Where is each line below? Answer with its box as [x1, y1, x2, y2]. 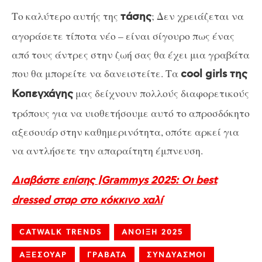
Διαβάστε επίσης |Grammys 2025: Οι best [12, 174, 217, 187]
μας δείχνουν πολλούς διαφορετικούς [73, 86, 249, 101]
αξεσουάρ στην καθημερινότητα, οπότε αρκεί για [12, 125, 239, 139]
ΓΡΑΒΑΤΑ [87, 250, 127, 260]
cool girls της [181, 68, 247, 81]
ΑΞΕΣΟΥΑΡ [19, 250, 67, 260]
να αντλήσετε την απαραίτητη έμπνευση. [12, 143, 203, 158]
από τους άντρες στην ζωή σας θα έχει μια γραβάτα [12, 47, 250, 62]
